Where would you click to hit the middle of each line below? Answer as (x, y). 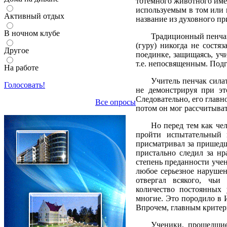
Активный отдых (34, 16)
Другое (16, 50)
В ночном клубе (32, 33)
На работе (21, 67)
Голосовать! (25, 85)
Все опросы (116, 102)
